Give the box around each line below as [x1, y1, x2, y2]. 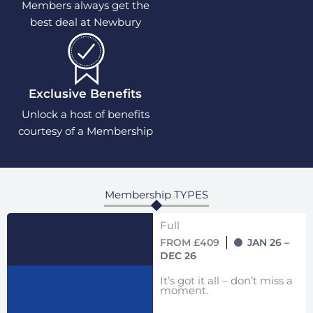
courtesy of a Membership [17, 124, 153, 138]
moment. [159, 284, 208, 298]
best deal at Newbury [29, 15, 141, 29]
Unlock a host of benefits [21, 108, 150, 122]
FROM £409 [159, 236, 219, 249]
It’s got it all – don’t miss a [159, 275, 293, 288]
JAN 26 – [247, 236, 289, 249]
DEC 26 [159, 249, 196, 263]
